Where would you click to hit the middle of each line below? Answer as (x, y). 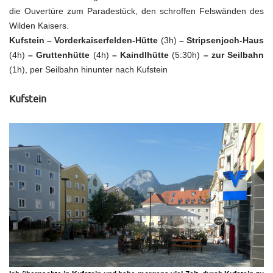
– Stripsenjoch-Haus (222, 40)
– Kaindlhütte (142, 55)
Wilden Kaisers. (39, 26)
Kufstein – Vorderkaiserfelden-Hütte (84, 40)
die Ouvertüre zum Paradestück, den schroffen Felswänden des (136, 11)
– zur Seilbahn (232, 55)
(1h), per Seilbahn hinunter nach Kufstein (88, 69)
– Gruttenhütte (58, 55)
